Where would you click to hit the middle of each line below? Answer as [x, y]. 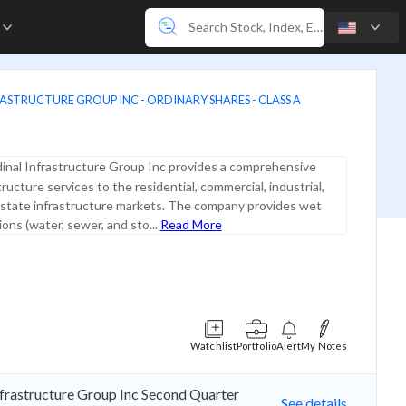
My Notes [324, 346]
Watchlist [213, 346]
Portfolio [256, 346]
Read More [191, 224]
